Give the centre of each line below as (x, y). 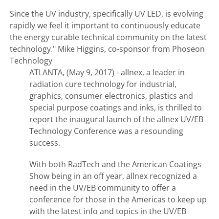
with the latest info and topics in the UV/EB (108, 211)
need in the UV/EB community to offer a (103, 188)
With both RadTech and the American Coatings (115, 164)
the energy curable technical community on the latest (108, 37)
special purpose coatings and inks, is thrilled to (116, 108)
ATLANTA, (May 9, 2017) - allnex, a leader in (107, 72)
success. (45, 143)
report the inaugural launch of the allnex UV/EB (116, 119)
